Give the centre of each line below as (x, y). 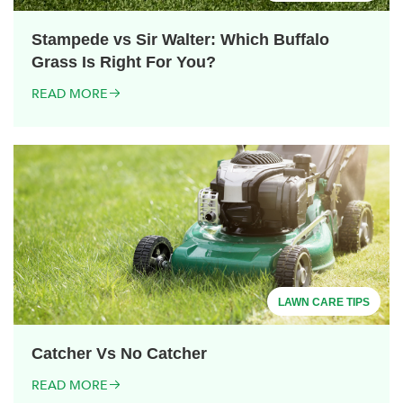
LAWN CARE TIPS (324, 302)
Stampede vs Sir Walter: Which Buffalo (180, 39)
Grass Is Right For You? (124, 62)
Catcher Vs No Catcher (119, 353)
